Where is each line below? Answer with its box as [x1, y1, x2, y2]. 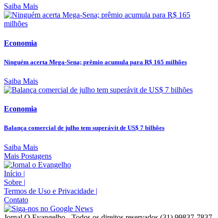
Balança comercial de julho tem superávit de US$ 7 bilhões [4, 124, 164, 132]
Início [4, 169, 23, 178]
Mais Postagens [4, 151, 52, 160]
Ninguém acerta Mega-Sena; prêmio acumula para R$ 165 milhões [4, 58, 187, 66]
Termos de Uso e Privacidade [4, 186, 96, 195]
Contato [4, 195, 28, 204]
